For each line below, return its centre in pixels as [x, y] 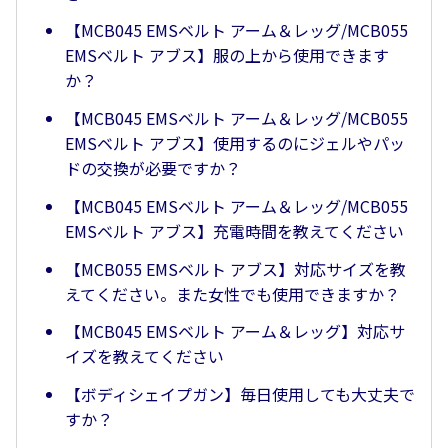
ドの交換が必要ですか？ [153, 168]
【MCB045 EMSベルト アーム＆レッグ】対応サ [235, 331]
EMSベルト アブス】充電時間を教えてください [234, 230]
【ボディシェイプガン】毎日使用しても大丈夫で [240, 394]
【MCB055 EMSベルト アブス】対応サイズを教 [235, 268]
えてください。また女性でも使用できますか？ [232, 293]
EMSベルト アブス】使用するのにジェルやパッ [235, 143]
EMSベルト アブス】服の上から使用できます [227, 55]
